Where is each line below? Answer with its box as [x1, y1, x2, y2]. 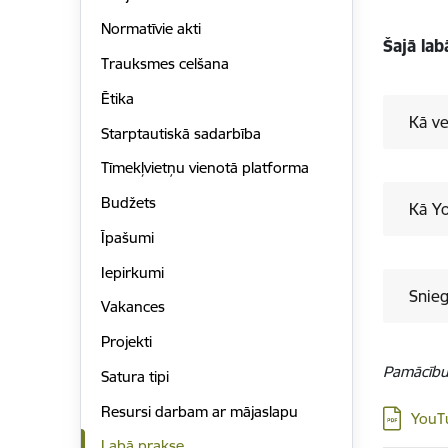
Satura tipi [100, 366, 169, 386]
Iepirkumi [100, 262, 164, 282]
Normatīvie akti [100, 19, 201, 39]
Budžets [100, 193, 156, 213]
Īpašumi [100, 227, 154, 247]
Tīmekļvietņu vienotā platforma [100, 158, 309, 178]
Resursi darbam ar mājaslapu [100, 401, 298, 421]
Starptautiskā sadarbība [100, 123, 261, 143]
